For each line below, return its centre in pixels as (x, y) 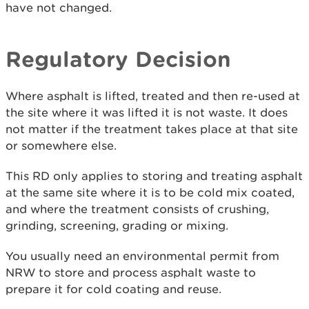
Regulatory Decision (118, 59)
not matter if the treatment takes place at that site (152, 129)
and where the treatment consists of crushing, (137, 209)
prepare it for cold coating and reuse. (113, 289)
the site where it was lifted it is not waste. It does (147, 112)
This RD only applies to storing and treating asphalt (154, 176)
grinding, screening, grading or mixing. (117, 226)
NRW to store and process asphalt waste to (131, 272)
